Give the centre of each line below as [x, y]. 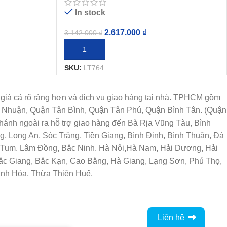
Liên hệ [171, 218]
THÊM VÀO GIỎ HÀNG [105, 49]
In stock [90, 13]
